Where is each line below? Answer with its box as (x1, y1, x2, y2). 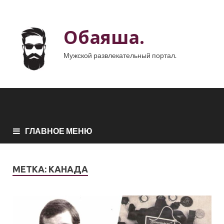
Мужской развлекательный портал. (63, 51, 176, 59)
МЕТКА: (12, 163, 48, 174)
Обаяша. (63, 25, 144, 49)
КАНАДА (48, 163, 88, 174)
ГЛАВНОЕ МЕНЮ (25, 125, 92, 135)
